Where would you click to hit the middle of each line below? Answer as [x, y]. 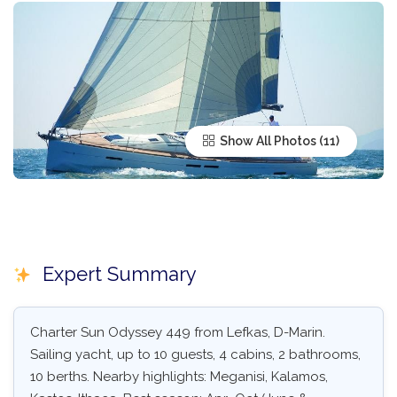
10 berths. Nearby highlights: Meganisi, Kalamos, [179, 377]
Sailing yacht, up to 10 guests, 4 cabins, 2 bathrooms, [195, 355]
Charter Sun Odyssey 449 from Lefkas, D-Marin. [178, 333]
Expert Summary [117, 274]
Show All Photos [267, 141]
